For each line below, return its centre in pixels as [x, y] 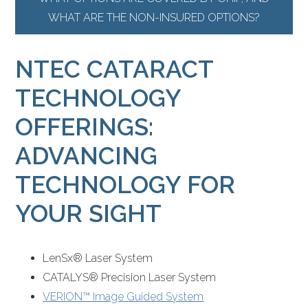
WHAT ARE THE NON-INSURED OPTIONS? [154, 18]
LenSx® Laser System [98, 258]
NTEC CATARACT [114, 69]
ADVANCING [87, 155]
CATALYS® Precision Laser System [130, 277]
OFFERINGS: [85, 126]
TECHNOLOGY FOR [125, 184]
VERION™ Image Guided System [123, 296]
